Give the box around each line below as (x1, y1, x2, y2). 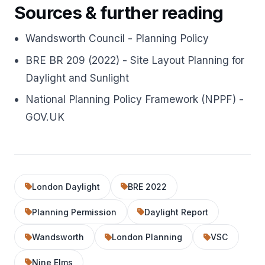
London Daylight (31, 181, 100, 192)
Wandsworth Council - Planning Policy (25, 32, 209, 45)
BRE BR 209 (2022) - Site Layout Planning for (25, 53, 245, 66)
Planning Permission (31, 206, 117, 217)
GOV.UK (25, 111, 65, 124)
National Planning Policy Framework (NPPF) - (25, 93, 244, 106)
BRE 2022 (128, 181, 167, 192)
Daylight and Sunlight (25, 71, 130, 84)
